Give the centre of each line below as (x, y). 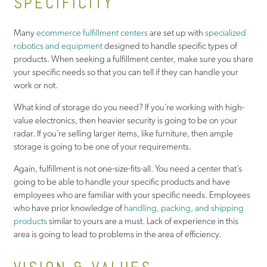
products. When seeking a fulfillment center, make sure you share (133, 59)
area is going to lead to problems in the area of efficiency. (117, 234)
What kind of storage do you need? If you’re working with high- (129, 107)
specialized (225, 32)
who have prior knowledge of (69, 208)
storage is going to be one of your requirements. (102, 146)
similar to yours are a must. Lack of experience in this (142, 221)
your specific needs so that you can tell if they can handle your (126, 72)
